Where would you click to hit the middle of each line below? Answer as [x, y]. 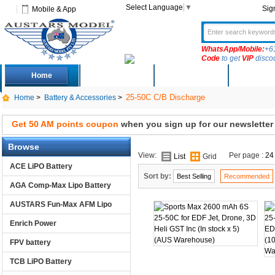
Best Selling [194, 176]
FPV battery [30, 242]
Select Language [154, 7]
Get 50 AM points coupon [65, 124]
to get [230, 58]
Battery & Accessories [80, 98]
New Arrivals [190, 76]
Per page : [247, 155]
